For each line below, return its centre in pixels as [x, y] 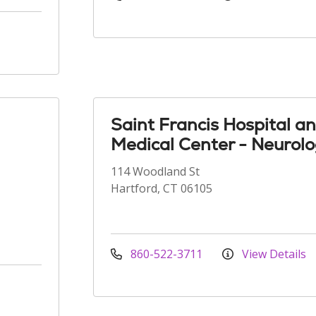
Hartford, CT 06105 [162, 188]
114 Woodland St [155, 171]
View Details [273, 254]
